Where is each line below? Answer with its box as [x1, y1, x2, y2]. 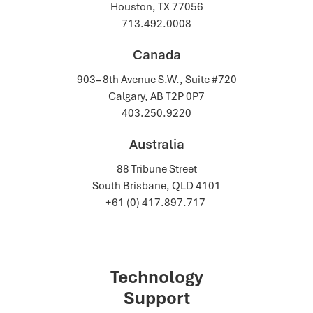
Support [123, 287, 190, 309]
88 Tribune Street [116, 162, 197, 176]
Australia [129, 136, 184, 153]
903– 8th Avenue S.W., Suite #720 [76, 73, 237, 87]
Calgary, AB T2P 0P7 [108, 89, 205, 103]
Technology [110, 266, 203, 288]
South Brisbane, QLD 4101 [92, 179, 221, 193]
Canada [132, 46, 181, 64]
